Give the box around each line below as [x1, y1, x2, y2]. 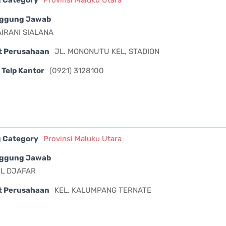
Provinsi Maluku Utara [43, 134, 122, 143]
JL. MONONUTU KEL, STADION [54, 46, 159, 56]
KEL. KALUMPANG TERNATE [54, 185, 151, 195]
